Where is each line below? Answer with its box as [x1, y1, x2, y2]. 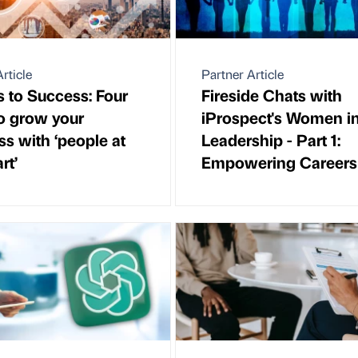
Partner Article [201, 65, 284, 82]
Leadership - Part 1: [201, 128, 340, 150]
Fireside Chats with [201, 83, 342, 105]
